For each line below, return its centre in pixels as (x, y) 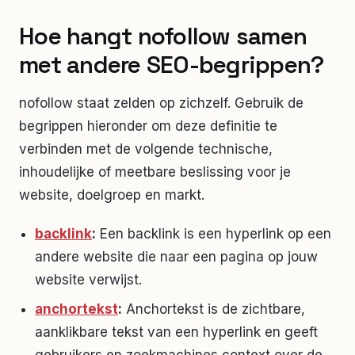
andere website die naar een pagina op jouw (176, 256)
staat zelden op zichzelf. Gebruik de (188, 103)
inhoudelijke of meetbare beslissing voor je (155, 172)
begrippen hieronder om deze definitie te (148, 126)
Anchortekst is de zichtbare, (216, 309)
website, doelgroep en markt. (112, 195)
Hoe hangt (78, 36)
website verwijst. (88, 279)
